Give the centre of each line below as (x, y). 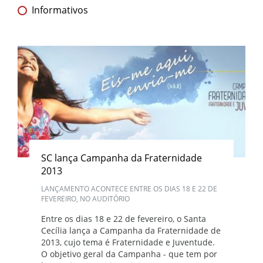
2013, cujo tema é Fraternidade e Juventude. (128, 242)
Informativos (60, 10)
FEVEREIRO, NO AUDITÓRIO (85, 198)
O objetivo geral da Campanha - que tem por (129, 254)
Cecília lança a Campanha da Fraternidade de (131, 230)
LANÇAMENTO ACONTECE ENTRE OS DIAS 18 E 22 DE (129, 188)
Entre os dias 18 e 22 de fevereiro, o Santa (124, 218)
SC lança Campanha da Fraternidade (122, 158)
